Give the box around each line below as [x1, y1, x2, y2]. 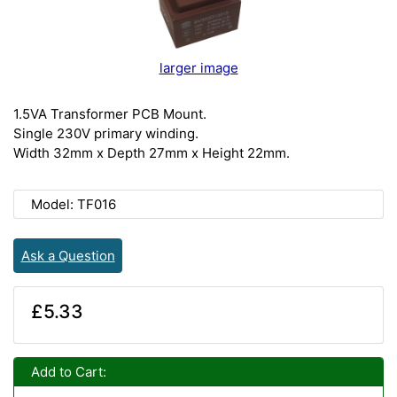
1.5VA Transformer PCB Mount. [13, 105, 206, 122]
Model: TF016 [30, 195, 116, 213]
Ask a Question [20, 246, 115, 264]
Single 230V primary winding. [13, 124, 198, 142]
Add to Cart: [30, 362, 106, 380]
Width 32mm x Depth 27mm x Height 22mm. [13, 144, 290, 161]
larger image [159, 58, 238, 76]
